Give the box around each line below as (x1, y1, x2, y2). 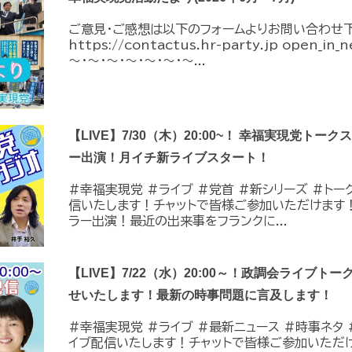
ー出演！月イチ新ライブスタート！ (68, 150, 269, 164)
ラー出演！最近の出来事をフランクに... (68, 214, 288, 227)
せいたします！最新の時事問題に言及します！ (68, 288, 332, 302)
